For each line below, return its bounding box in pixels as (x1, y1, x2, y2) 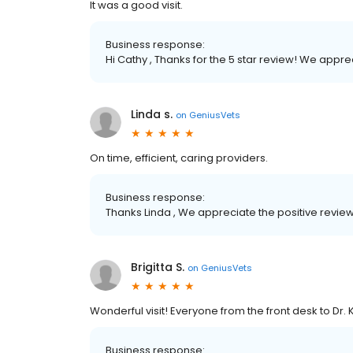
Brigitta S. (131, 259, 184, 275)
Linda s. (131, 106, 173, 122)
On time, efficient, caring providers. (90, 150, 268, 165)
